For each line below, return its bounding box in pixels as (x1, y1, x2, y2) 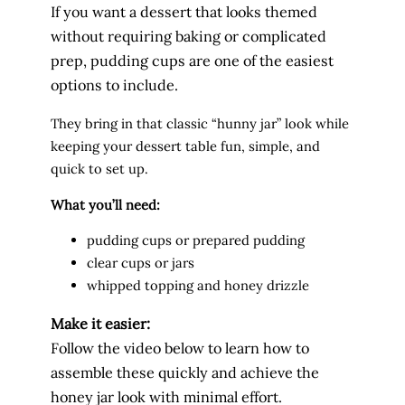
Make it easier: (51, 314, 150, 333)
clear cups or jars (87, 254, 194, 272)
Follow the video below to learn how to (51, 338, 309, 357)
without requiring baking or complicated (51, 26, 326, 45)
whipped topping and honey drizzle (87, 277, 309, 295)
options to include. (51, 75, 178, 94)
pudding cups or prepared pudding (87, 231, 305, 250)
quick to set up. (51, 159, 148, 177)
